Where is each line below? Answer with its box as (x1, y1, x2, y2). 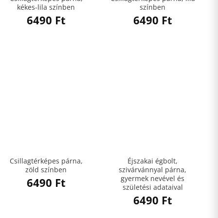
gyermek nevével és (121, 174, 184, 183)
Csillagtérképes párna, (9, 156, 83, 166)
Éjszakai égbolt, (127, 156, 178, 166)
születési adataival (122, 182, 183, 192)
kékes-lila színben (17, 2, 75, 12)
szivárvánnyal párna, (119, 165, 186, 175)
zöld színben (25, 165, 67, 175)
